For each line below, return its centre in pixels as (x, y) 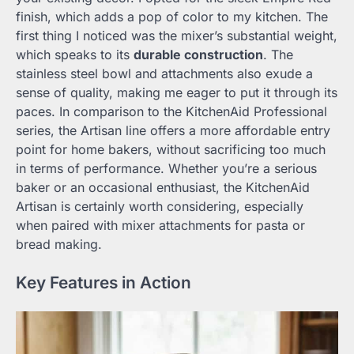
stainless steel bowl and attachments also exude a (164, 74)
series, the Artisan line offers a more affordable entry (173, 131)
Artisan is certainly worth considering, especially (160, 207)
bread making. (59, 245)
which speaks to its (75, 55)
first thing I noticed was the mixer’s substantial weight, (177, 36)
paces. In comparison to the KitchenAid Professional (171, 112)
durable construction (198, 55)
